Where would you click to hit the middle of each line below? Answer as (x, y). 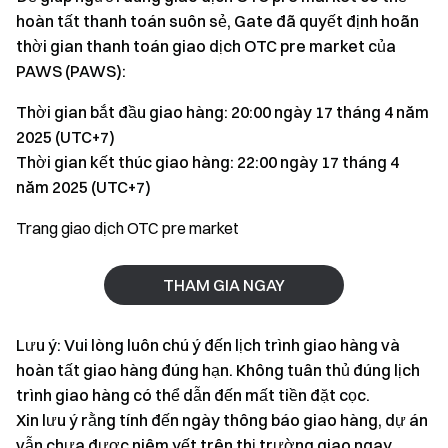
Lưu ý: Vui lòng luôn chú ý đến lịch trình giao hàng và (208, 345)
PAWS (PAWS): (71, 71)
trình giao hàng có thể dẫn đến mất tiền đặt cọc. (193, 395)
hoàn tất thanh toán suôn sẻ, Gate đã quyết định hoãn (217, 21)
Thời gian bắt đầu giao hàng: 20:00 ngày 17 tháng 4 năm (222, 112)
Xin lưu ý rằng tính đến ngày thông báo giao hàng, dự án (222, 420)
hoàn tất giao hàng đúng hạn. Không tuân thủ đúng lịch (218, 370)
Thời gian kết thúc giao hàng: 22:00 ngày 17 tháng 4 (207, 162)
